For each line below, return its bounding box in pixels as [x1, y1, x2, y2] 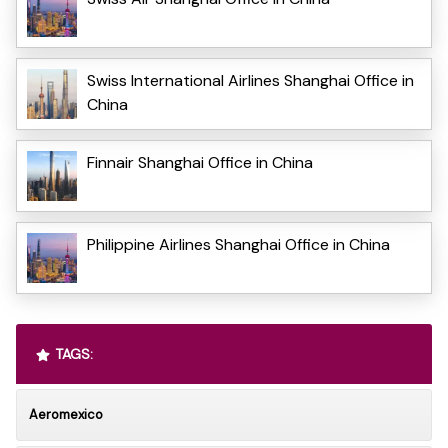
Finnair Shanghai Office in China [87, 151, 313, 173]
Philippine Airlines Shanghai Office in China [87, 233, 390, 255]
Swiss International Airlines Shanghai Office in [87, 69, 414, 91]
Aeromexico [29, 405, 103, 423]
